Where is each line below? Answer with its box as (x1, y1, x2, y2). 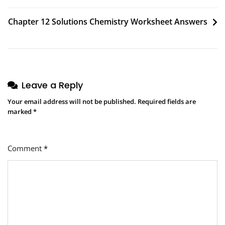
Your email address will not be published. (8, 97, 136, 106)
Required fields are (138, 97, 196, 106)
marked (8, 107, 33, 117)
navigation (7, 2, 68, 18)
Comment (8, 143, 44, 154)
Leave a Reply (22, 79, 83, 92)
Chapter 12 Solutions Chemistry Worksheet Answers (8, 16, 207, 28)
